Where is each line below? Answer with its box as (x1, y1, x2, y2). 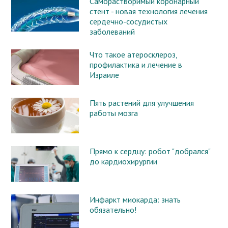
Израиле (89, 69, 119, 80)
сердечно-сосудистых (89, 16, 167, 26)
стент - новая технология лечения (89, 6, 208, 16)
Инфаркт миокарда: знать (89, 194, 181, 205)
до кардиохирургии (89, 156, 157, 166)
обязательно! (89, 204, 136, 215)
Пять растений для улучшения (89, 97, 194, 108)
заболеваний (89, 26, 135, 37)
